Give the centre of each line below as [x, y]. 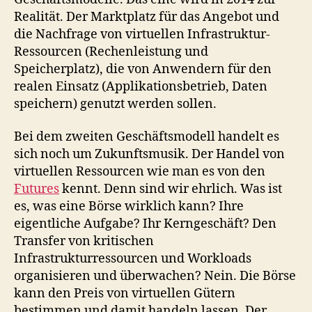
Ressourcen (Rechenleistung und [111, 52]
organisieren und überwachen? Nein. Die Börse [155, 276]
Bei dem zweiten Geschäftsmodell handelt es [147, 137]
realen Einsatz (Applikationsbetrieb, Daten [141, 86]
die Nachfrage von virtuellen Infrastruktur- [142, 34]
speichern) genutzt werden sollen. [115, 104]
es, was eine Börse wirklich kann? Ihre [129, 206]
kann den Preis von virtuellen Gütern [125, 294]
